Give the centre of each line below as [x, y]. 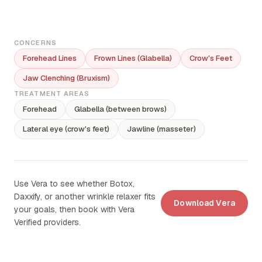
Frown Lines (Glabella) [133, 58]
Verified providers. [47, 222]
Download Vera [204, 203]
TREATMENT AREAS [52, 94]
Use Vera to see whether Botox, [74, 184]
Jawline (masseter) [161, 129]
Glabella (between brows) [120, 109]
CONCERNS [35, 43]
